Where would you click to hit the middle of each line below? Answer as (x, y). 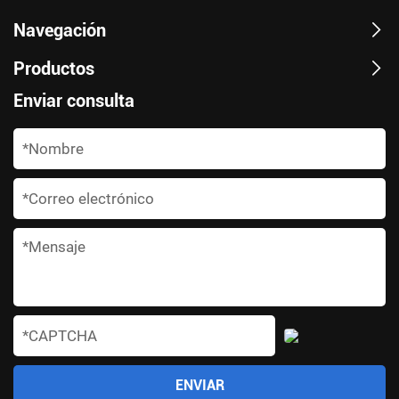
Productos (54, 68)
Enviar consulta (74, 100)
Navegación (60, 30)
